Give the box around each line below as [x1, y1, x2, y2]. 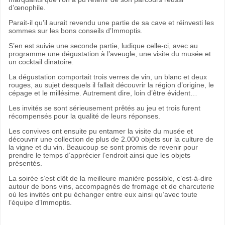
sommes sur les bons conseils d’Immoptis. [9, 27, 143, 35]
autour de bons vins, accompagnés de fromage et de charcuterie [9, 182, 214, 190]
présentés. [9, 159, 42, 167]
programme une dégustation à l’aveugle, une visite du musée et [9, 50, 211, 58]
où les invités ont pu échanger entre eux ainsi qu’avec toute [9, 190, 197, 198]
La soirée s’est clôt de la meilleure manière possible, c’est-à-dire [9, 174, 212, 182]
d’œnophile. [9, 4, 46, 12]
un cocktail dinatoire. [9, 58, 74, 66]
